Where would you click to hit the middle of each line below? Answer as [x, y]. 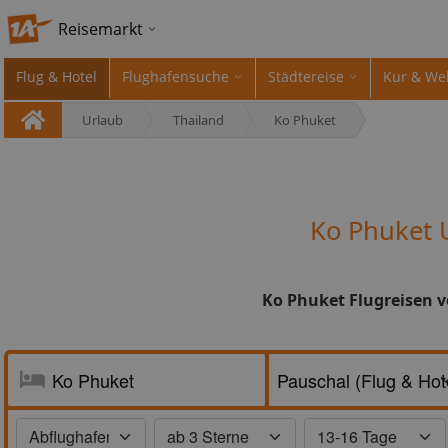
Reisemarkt [100, 29]
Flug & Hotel [56, 76]
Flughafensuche [175, 76]
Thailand [198, 120]
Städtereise [306, 76]
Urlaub [102, 120]
